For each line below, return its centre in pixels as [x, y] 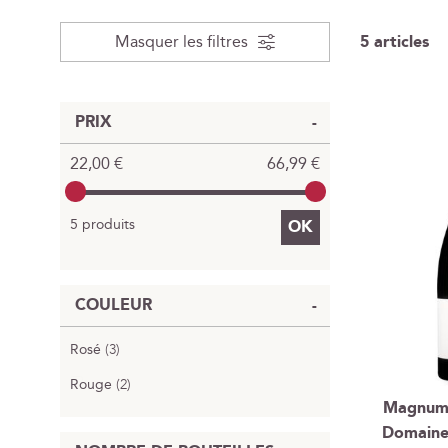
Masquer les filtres [181, 42]
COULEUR [113, 305]
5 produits [102, 225]
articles [399, 42]
